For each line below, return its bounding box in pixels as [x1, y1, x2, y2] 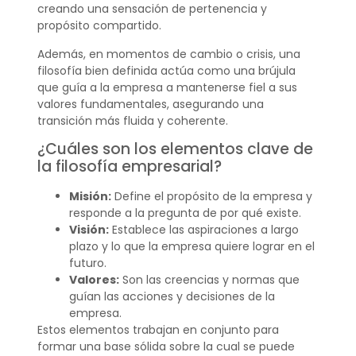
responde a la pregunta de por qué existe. [68, 205, 301, 222]
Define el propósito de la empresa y [110, 188, 312, 205]
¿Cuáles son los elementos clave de [37, 138, 313, 161]
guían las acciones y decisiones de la [68, 288, 275, 305]
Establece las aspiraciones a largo [108, 222, 299, 238]
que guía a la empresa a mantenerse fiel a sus [37, 79, 297, 95]
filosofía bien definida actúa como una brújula [37, 62, 296, 79]
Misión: [68, 188, 111, 205]
